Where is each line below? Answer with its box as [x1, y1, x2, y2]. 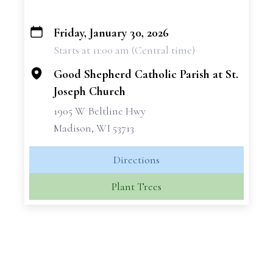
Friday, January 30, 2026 [54, 26, 169, 40]
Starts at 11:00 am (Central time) [54, 43, 195, 57]
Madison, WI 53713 [54, 121, 134, 135]
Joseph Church [54, 84, 126, 99]
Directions [113, 153, 160, 166]
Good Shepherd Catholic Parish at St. [54, 67, 238, 82]
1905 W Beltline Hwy [54, 104, 146, 118]
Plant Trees [112, 180, 161, 193]
